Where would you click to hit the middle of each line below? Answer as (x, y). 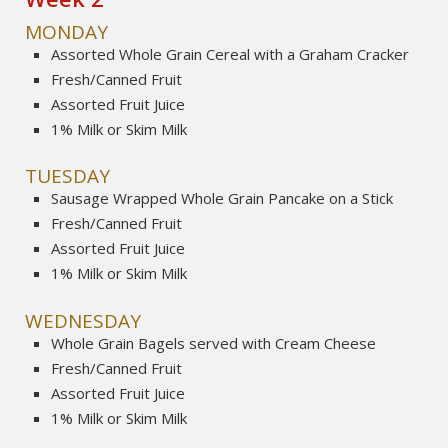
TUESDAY (68, 176)
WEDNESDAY (83, 320)
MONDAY (67, 32)
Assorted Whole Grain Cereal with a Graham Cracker (230, 54)
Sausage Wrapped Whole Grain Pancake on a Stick (222, 198)
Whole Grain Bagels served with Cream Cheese (214, 342)
